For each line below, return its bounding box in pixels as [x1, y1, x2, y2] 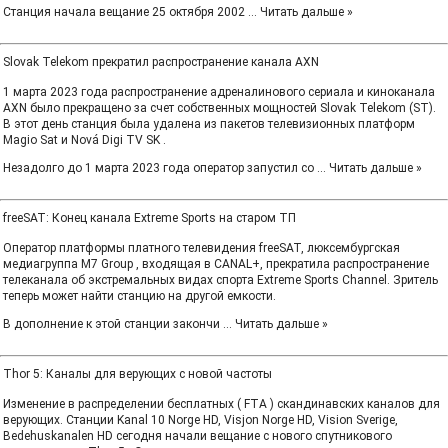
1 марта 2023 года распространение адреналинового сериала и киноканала [3, 85, 435, 99]
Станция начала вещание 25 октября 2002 [3, 5, 248, 19]
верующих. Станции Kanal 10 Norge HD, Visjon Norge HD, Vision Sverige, [3, 413, 398, 427]
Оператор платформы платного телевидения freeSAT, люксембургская [3, 241, 400, 255]
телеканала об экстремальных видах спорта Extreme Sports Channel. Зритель [3, 273, 438, 287]
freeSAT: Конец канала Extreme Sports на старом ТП [3, 211, 296, 225]
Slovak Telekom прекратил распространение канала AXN [3, 55, 319, 69]
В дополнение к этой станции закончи [3, 317, 223, 331]
